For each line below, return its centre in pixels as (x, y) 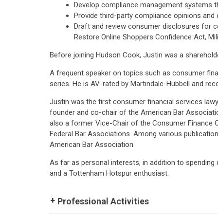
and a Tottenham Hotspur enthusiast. (109, 173)
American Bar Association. (92, 145)
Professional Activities (103, 201)
